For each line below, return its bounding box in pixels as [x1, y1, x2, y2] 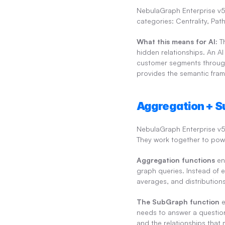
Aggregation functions [137, 156, 215, 165]
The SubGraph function [137, 197, 219, 206]
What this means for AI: [137, 37, 217, 46]
